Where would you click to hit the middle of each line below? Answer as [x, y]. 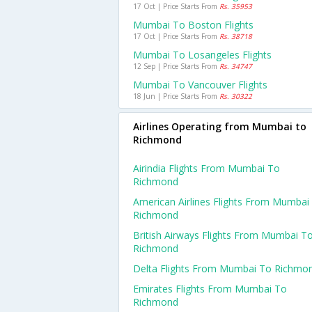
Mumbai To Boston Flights [193, 25]
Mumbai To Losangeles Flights [202, 55]
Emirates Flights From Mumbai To [210, 289]
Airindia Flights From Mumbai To [206, 168]
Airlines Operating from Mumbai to [220, 126]
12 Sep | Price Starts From [176, 66]
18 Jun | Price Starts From [176, 96]
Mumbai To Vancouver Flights [200, 85]
